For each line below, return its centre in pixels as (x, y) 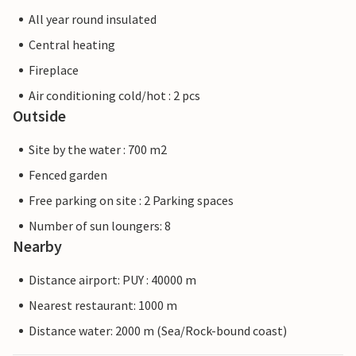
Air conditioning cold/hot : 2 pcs (114, 96)
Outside (39, 116)
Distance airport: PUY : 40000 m (112, 280)
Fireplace (54, 70)
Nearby (37, 246)
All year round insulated (93, 19)
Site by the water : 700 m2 (98, 150)
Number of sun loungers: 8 (100, 226)
